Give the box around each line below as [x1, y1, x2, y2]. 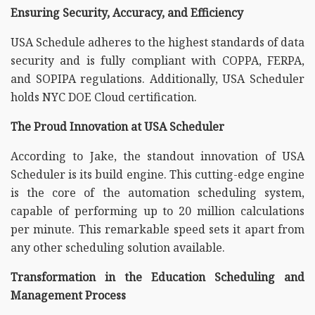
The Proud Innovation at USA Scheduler [11, 118, 224, 134]
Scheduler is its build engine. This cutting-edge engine [11, 166, 304, 182]
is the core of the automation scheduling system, [11, 184, 304, 200]
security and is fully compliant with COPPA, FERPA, [11, 52, 304, 68]
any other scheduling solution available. [11, 239, 225, 255]
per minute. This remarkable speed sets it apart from [11, 221, 304, 237]
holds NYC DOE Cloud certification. [11, 89, 197, 105]
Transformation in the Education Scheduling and [11, 269, 304, 285]
